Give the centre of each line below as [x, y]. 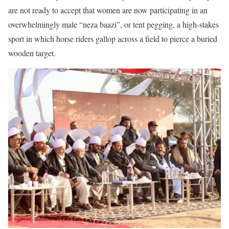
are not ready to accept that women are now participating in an [108, 10]
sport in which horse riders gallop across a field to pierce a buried [113, 38]
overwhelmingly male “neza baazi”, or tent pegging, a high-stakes [113, 24]
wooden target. [32, 53]
